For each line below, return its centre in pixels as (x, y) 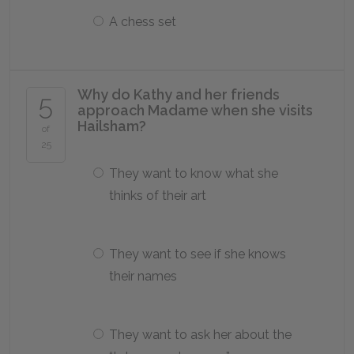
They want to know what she (194, 173)
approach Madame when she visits (195, 110)
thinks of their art (158, 196)
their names (143, 276)
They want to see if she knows (198, 254)
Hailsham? (112, 126)
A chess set (143, 22)
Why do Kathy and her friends (179, 94)
